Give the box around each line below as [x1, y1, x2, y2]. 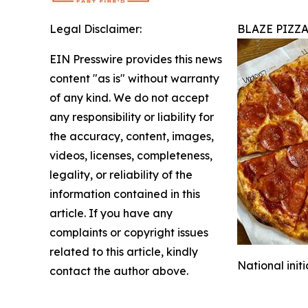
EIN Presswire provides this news [49, 52, 222, 66]
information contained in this [49, 187, 200, 201]
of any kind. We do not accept [49, 91, 209, 104]
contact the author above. [49, 264, 188, 278]
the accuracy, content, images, [49, 129, 214, 143]
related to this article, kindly [49, 245, 198, 258]
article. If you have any [49, 206, 173, 220]
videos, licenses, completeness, [49, 148, 212, 162]
